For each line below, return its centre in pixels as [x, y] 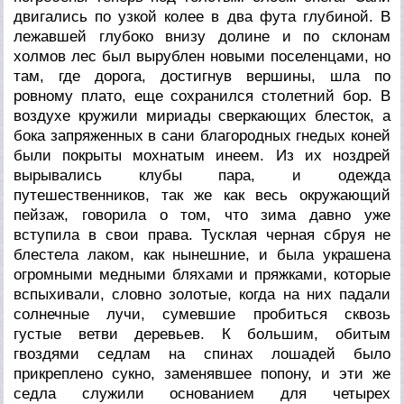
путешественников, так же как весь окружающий [202, 195]
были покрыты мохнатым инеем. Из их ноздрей [202, 155]
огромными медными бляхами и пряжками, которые [202, 274]
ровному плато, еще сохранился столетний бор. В [202, 96]
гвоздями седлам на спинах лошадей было [202, 353]
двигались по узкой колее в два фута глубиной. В [202, 16]
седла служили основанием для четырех [202, 393]
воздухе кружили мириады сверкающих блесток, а [202, 115]
